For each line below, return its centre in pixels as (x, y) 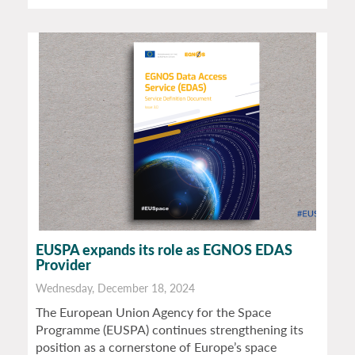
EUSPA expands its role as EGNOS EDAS (164, 250)
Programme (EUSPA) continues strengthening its (170, 330)
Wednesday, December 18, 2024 (115, 288)
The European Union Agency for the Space (153, 312)
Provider (63, 265)
